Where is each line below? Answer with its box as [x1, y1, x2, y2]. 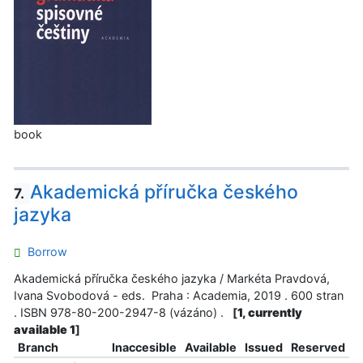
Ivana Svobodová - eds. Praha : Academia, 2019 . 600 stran [14, 288, 344, 303]
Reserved [290, 340, 345, 355]
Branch [17, 340, 58, 355]
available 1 [14, 322, 75, 337]
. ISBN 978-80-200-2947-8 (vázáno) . [14, 305, 230, 320]
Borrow [21, 244, 67, 258]
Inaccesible [111, 340, 177, 355]
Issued [244, 340, 283, 355]
